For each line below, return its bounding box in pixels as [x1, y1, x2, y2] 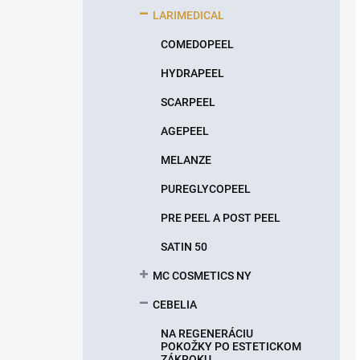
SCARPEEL [161, 96, 215, 108]
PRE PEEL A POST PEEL [161, 211, 280, 224]
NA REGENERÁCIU [161, 327, 253, 340]
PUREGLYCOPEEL [161, 182, 251, 195]
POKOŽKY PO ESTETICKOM [161, 340, 301, 353]
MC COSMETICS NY [153, 269, 252, 282]
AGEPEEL [161, 125, 209, 137]
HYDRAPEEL [161, 67, 224, 80]
